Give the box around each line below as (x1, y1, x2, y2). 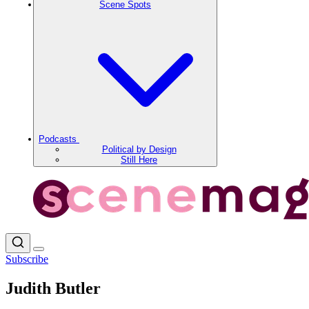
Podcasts (39, 134, 79, 144)
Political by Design (101, 144, 177, 154)
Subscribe (6, 253, 48, 265)
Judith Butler (6, 279, 101, 297)
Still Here (121, 154, 157, 165)
